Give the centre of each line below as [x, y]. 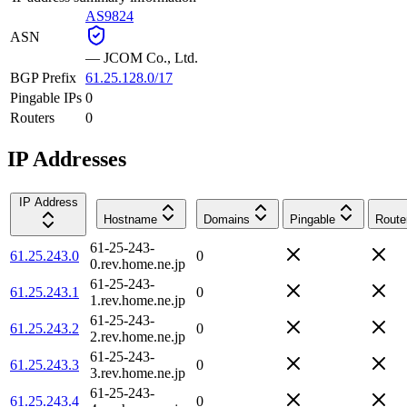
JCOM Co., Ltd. [151, 57]
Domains [227, 219]
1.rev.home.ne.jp [138, 300]
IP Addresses [67, 159]
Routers [32, 117]
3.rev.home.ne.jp [138, 372]
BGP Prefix [43, 77]
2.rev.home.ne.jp [138, 336]
